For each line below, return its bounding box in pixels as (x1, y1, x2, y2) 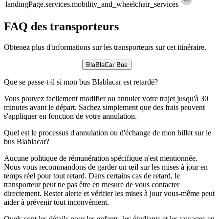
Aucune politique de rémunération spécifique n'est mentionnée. (4, 153, 197, 162)
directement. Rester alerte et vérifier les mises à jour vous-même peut (4, 189, 215, 197)
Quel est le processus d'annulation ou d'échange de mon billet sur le (4, 128, 211, 137)
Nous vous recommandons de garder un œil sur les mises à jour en (4, 162, 208, 171)
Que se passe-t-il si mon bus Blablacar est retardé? (4, 77, 158, 86)
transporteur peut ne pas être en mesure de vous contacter (4, 180, 179, 189)
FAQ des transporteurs (4, 20, 119, 33)
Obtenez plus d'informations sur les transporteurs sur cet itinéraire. (4, 43, 206, 51)
